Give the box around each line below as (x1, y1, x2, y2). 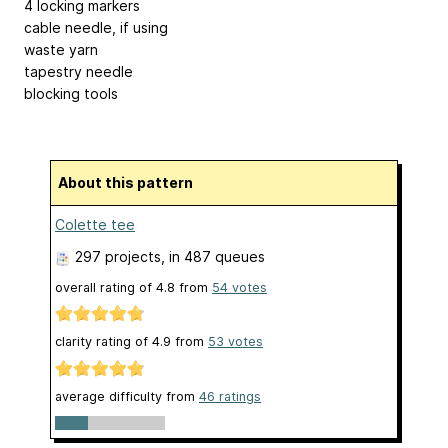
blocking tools (24, 85, 118, 103)
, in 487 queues (161, 248, 265, 265)
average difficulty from (55, 388, 199, 404)
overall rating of (55, 280, 156, 295)
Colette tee (55, 216, 135, 233)
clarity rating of (55, 334, 152, 350)
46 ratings (199, 388, 261, 404)
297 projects (75, 248, 161, 265)
